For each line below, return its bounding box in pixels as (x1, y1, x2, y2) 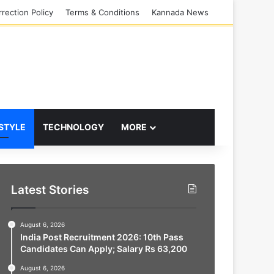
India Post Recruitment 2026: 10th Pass (20, 231, 183, 242)
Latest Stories (10, 182, 89, 197)
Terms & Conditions (65, 7, 139, 17)
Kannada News (152, 7, 209, 17)
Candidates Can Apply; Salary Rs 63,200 (20, 243, 187, 254)
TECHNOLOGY (43, 121, 104, 132)
